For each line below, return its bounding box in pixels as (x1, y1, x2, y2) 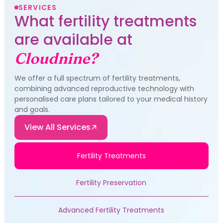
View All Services (24, 121, 91, 133)
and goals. (14, 104, 50, 114)
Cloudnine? (14, 49, 98, 68)
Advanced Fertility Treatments (58, 205, 165, 215)
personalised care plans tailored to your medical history (14, 94, 208, 104)
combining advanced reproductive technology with (14, 83, 194, 94)
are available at (14, 29, 132, 50)
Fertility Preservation (76, 177, 147, 188)
